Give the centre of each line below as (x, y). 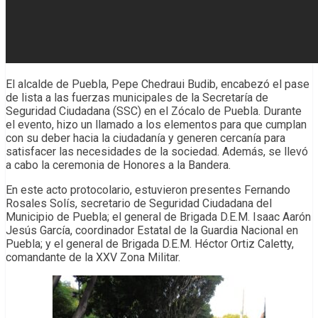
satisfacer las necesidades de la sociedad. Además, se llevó (157, 152)
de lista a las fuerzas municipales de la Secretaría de (137, 98)
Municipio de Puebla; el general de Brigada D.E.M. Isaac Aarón (158, 217)
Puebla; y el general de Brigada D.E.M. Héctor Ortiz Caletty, (150, 244)
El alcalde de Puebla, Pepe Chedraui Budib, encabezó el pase (158, 84)
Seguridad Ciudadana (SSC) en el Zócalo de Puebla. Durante (154, 111)
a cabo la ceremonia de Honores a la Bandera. (118, 165)
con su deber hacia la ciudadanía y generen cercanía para (146, 138)
